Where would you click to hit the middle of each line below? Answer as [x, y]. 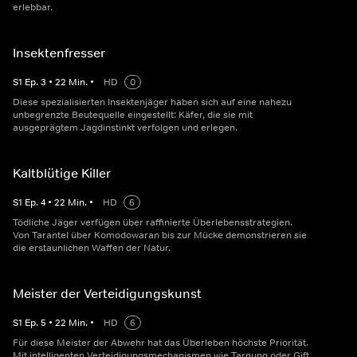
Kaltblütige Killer [62, 173]
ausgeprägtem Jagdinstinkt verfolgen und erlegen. [125, 128]
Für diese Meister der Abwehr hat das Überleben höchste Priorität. [161, 343]
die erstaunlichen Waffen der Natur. [92, 248]
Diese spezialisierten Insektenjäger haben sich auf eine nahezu [152, 102]
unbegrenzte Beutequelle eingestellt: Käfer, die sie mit [133, 115]
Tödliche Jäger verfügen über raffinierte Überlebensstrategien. [153, 223]
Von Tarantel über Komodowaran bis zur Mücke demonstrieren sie [160, 235]
